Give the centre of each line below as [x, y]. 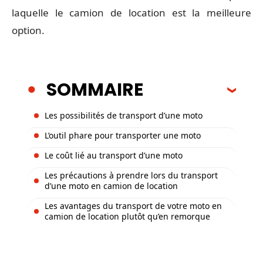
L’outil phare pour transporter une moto [124, 135]
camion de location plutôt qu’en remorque [127, 216]
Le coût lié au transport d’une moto [115, 155]
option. [28, 30]
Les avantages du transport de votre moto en [133, 205]
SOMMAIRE [95, 90]
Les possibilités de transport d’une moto [124, 115]
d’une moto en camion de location [111, 186]
